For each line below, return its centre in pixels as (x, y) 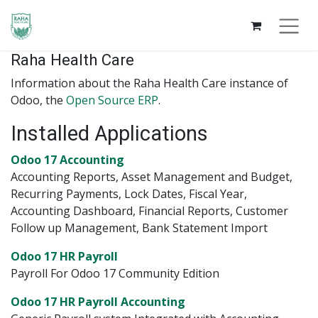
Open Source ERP (112, 100)
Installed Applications (109, 134)
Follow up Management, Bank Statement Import (139, 228)
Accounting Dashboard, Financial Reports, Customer (149, 211)
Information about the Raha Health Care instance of (149, 83)
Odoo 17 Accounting (67, 160)
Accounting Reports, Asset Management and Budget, (152, 177)
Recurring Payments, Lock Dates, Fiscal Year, (129, 194)
